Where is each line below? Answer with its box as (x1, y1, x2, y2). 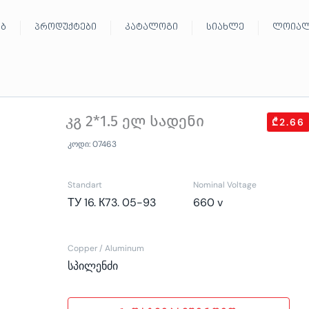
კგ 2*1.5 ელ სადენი (66, 112, 205, 130)
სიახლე (206, 21, 244, 33)
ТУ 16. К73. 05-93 (68, 195, 157, 210)
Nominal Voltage (193, 179, 257, 190)
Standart (68, 179, 103, 190)
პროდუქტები (34, 21, 97, 33)
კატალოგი (125, 21, 178, 33)
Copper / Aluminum (68, 243, 145, 254)
